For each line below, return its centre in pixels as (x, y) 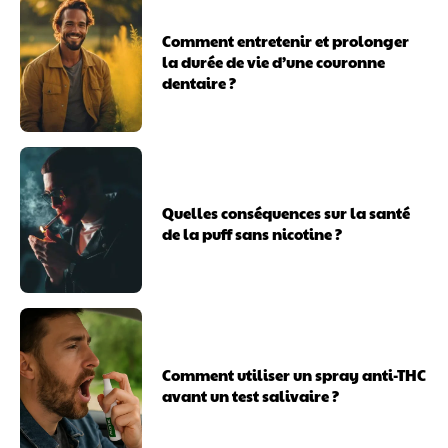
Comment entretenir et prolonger (286, 40)
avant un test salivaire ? (251, 395)
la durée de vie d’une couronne (274, 61)
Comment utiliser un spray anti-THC (294, 374)
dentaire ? (199, 82)
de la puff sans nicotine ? (252, 233)
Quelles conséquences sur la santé (286, 212)
